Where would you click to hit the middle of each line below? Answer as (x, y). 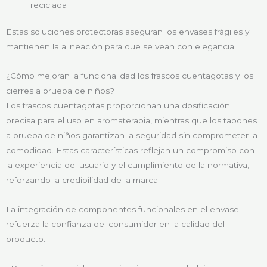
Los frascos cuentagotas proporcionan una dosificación (118, 105)
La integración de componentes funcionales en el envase (122, 209)
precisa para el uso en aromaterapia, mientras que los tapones (131, 120)
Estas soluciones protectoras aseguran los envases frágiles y (128, 32)
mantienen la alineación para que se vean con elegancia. (121, 47)
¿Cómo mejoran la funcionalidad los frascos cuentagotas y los (130, 76)
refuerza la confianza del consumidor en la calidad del (115, 224)
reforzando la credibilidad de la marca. (83, 180)
